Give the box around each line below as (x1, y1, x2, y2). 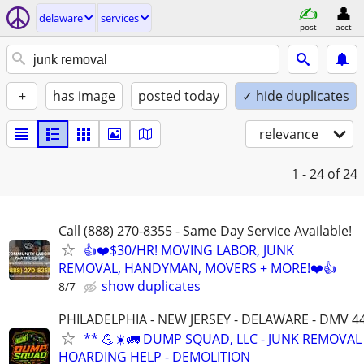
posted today (138, 87, 219, 105)
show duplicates (102, 277, 201, 295)
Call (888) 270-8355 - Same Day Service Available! (58, 222, 352, 240)
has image (53, 87, 115, 105)
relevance (259, 125, 318, 143)
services (101, 11, 139, 25)
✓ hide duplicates (242, 87, 349, 105)
